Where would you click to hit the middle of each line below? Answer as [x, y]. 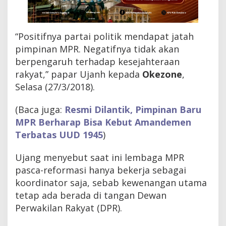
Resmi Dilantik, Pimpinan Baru [133, 110]
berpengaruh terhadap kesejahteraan [97, 62]
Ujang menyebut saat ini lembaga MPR [100, 158]
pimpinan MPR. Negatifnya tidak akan [97, 49]
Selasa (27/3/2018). [55, 87]
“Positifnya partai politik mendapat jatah [104, 37]
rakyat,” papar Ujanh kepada [77, 74]
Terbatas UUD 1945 [59, 135]
